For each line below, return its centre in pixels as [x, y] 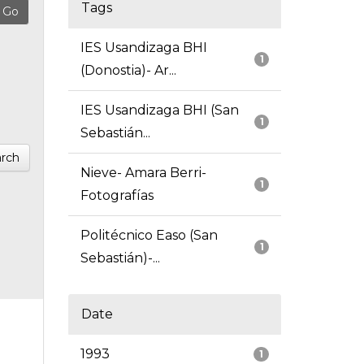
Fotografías [117, 196]
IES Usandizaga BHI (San [159, 110]
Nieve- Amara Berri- [143, 173]
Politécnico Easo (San [149, 236]
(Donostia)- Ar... [128, 71]
